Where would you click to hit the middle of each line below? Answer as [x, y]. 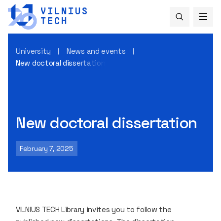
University [33, 51]
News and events [96, 51]
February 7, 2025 [47, 148]
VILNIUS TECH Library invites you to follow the [94, 209]
